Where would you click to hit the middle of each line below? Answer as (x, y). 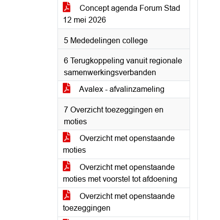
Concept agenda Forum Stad (129, 8)
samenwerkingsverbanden (110, 72)
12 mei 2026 (84, 20)
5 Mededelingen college (106, 41)
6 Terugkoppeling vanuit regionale (123, 61)
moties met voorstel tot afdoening (120, 179)
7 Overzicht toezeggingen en (114, 110)
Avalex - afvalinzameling (121, 89)
